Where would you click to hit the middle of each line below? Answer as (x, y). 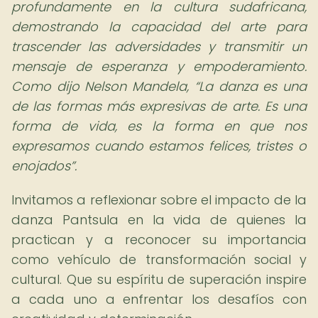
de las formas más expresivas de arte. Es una (159, 106)
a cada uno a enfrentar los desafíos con (159, 299)
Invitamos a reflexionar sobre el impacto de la (159, 200)
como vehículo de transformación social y (159, 259)
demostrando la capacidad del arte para (159, 27)
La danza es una (253, 86)
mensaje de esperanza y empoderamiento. (159, 66)
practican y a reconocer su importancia (159, 240)
